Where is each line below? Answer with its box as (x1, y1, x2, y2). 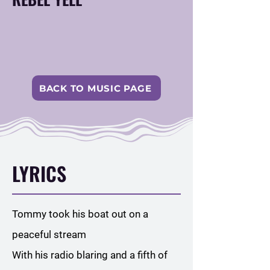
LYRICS (12, 159, 66, 187)
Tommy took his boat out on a (12, 208, 148, 220)
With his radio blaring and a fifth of (12, 249, 168, 261)
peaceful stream (12, 228, 86, 240)
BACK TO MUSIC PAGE (39, 82, 152, 94)
